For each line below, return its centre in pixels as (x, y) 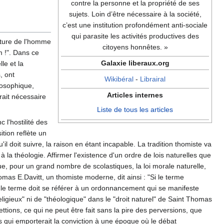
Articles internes (135, 95)
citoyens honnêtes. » (135, 47)
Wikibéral (119, 79)
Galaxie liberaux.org (135, 63)
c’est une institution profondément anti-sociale (135, 25)
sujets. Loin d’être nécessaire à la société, (135, 14)
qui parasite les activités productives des (135, 36)
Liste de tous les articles (135, 110)
